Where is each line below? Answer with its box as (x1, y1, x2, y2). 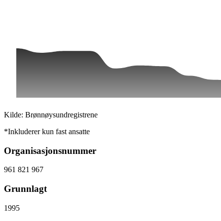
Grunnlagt (4, 184, 47, 194)
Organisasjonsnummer (4, 145, 96, 156)
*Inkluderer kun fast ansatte (4, 127, 90, 136)
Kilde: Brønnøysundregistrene (4, 110, 98, 119)
